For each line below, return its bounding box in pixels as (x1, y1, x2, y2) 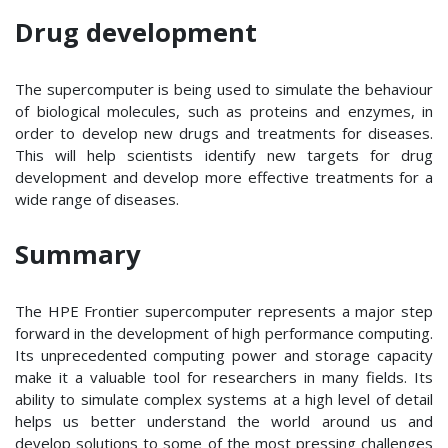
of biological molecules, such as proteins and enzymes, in (15, 100, 433, 121)
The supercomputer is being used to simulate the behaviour (15, 78, 433, 99)
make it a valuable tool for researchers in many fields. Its (15, 366, 433, 387)
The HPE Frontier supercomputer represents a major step (15, 300, 433, 321)
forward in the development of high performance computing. (15, 322, 433, 343)
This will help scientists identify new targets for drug (15, 144, 433, 165)
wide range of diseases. (15, 188, 179, 209)
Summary (15, 236, 141, 272)
